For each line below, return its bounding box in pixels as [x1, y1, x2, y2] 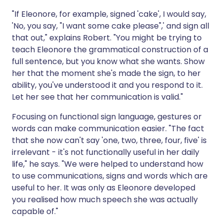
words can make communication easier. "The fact [12, 123, 204, 134]
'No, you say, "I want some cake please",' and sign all [12, 20, 209, 32]
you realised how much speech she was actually [12, 194, 198, 205]
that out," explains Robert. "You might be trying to [12, 32, 202, 43]
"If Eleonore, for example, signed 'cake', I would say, [12, 8, 206, 20]
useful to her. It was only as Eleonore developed [12, 182, 195, 193]
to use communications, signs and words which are [12, 170, 208, 182]
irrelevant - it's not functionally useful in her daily [12, 147, 199, 158]
